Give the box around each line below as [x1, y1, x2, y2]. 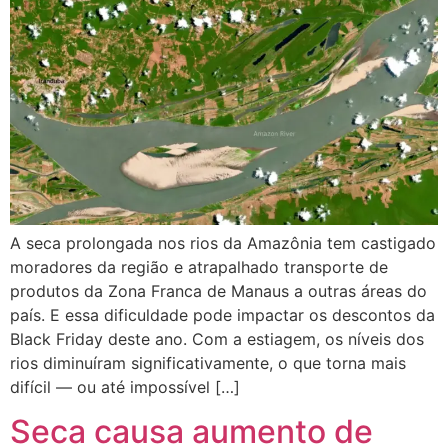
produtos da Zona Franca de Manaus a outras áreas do [10, 280, 427, 301]
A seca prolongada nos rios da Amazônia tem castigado [10, 232, 436, 253]
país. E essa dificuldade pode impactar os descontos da [10, 304, 435, 325]
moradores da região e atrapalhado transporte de [10, 256, 388, 277]
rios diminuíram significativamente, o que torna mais [10, 352, 406, 373]
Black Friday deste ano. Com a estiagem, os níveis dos [10, 328, 424, 349]
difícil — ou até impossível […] [10, 376, 240, 397]
